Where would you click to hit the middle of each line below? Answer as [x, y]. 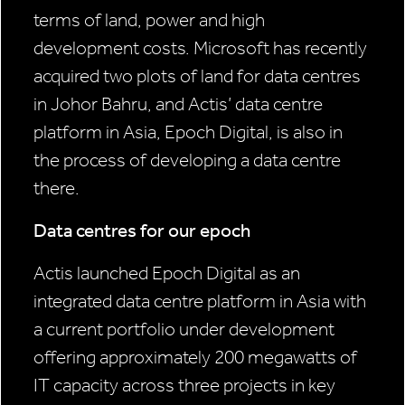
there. [57, 188]
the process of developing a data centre [187, 160]
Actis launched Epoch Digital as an [167, 273]
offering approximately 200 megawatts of [195, 358]
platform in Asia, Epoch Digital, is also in [188, 132]
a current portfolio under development [184, 330]
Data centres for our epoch [142, 231]
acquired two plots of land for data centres [197, 76]
